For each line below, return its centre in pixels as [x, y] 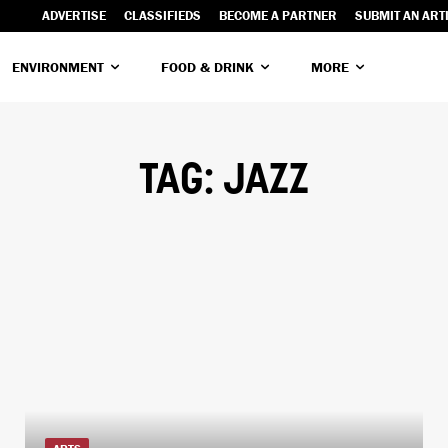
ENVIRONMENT [58, 66]
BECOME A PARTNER [278, 15]
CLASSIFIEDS [162, 15]
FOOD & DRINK [207, 66]
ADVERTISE [74, 15]
